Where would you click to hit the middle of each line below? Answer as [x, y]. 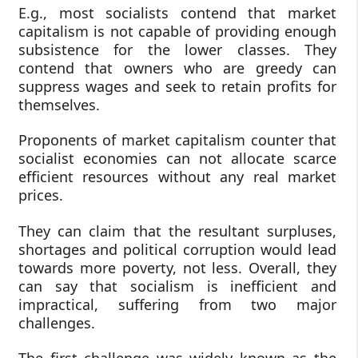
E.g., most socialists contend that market [177, 12]
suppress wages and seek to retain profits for [177, 86]
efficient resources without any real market [177, 177]
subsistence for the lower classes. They [177, 49]
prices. [41, 195]
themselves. [59, 104]
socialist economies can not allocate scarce [177, 159]
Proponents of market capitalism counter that [177, 140]
